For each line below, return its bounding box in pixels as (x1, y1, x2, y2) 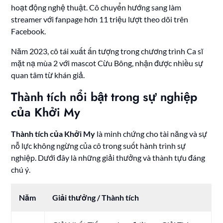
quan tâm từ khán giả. (11, 70, 85, 80)
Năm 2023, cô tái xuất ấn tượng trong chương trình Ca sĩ (11, 46, 204, 56)
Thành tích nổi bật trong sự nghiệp (11, 88, 198, 106)
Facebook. (11, 26, 46, 36)
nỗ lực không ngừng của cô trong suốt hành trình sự (11, 140, 186, 150)
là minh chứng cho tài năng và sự (95, 128, 208, 138)
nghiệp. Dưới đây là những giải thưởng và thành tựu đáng (11, 152, 206, 162)
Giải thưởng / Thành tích (52, 192, 139, 202)
